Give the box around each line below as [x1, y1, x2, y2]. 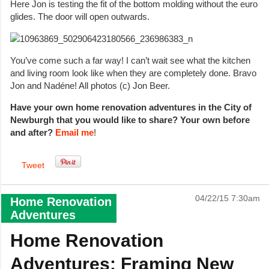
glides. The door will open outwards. [10, 11, 150, 22]
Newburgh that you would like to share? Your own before [10, 115, 250, 125]
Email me [55, 127, 94, 138]
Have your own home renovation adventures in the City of [10, 102, 252, 113]
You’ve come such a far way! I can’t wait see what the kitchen [10, 55, 250, 65]
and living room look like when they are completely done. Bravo [10, 67, 256, 78]
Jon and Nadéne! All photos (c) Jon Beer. [10, 80, 170, 91]
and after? [10, 127, 55, 138]
